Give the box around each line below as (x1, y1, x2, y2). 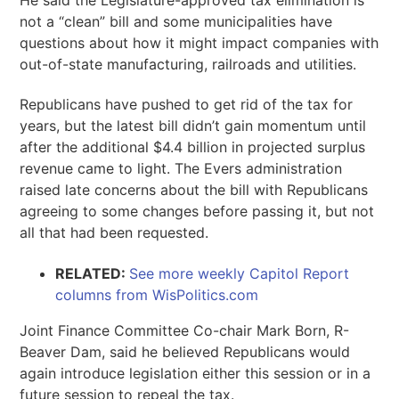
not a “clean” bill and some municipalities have (20, 12, 333, 30)
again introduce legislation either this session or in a (20, 363, 371, 382)
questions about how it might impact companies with (20, 33, 379, 52)
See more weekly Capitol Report (129, 264, 350, 282)
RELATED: (55, 264, 130, 282)
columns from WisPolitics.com (55, 285, 259, 304)
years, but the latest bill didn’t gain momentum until (20, 117, 367, 135)
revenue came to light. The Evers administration (20, 159, 343, 178)
